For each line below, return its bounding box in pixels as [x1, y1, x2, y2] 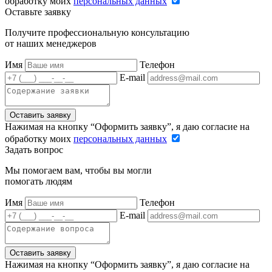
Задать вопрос [5, 144, 63, 155]
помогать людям [5, 175, 72, 186]
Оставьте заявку [5, 6, 71, 17]
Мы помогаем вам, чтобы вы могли [5, 165, 152, 175]
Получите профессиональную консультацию [5, 27, 189, 38]
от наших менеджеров [5, 38, 97, 49]
